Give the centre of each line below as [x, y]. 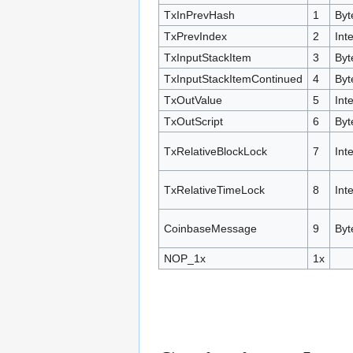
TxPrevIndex [195, 36]
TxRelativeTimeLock [214, 190]
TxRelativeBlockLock [215, 151]
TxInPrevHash [199, 15]
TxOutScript [193, 121]
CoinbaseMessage [210, 228]
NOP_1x [184, 258]
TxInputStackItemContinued [233, 78]
